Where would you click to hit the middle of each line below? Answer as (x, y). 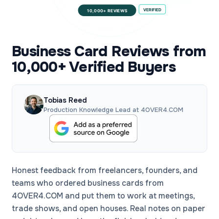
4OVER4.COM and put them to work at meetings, (103, 196)
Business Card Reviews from (109, 51)
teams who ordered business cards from (88, 183)
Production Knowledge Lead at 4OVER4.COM (113, 110)
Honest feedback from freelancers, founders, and (105, 170)
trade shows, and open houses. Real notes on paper (109, 208)
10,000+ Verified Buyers (94, 67)
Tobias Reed (65, 100)
